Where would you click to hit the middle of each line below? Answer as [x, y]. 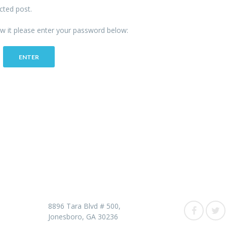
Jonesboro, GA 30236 [83, 216]
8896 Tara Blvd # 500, [84, 206]
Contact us [77, 171]
